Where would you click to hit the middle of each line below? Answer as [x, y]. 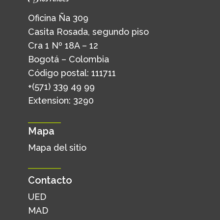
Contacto [50, 180]
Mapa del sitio [57, 147]
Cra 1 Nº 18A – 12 [63, 45]
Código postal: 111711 [72, 73]
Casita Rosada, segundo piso [88, 31]
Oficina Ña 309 [58, 18]
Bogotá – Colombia [68, 59]
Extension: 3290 [61, 100]
